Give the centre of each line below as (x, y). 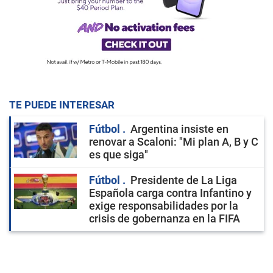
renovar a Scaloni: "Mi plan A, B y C (174, 142)
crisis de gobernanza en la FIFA (165, 218)
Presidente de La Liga (184, 180)
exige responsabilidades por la (164, 206)
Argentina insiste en (179, 129)
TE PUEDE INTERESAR (62, 105)
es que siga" (119, 154)
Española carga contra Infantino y (170, 193)
